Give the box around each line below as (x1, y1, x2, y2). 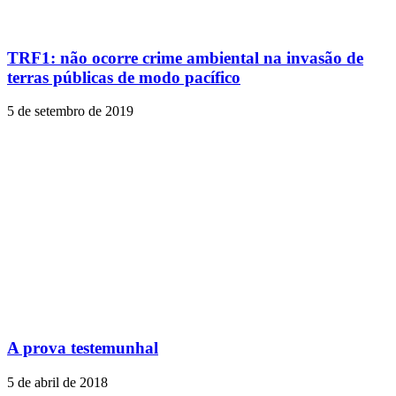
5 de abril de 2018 (7, 374, 108, 390)
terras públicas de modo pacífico (7, 67, 240, 87)
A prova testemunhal (7, 338, 158, 357)
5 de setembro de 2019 (7, 103, 133, 119)
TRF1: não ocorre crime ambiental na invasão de (7, 48, 363, 67)
